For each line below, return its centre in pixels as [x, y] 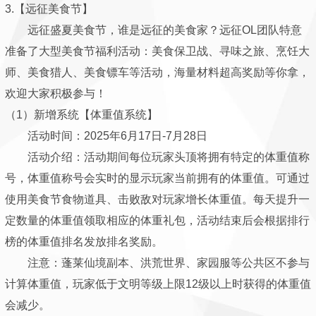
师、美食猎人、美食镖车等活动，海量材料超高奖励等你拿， [157, 72]
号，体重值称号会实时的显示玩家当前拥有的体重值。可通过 [157, 178]
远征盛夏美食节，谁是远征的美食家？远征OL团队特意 [153, 30]
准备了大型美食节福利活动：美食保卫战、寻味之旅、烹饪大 [157, 51]
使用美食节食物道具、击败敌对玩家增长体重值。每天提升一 [157, 199]
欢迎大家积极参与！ [56, 93]
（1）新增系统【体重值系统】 [81, 115]
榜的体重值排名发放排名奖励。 [84, 242]
